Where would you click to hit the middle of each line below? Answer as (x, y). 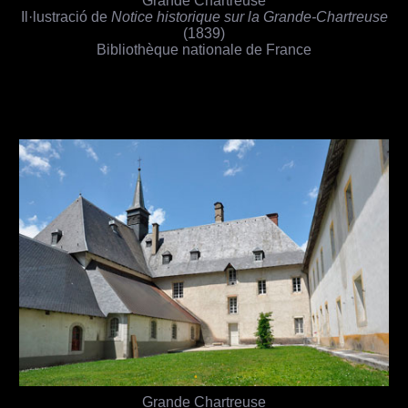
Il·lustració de (66, 17)
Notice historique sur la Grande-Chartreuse (249, 17)
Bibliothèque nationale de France (204, 50)
